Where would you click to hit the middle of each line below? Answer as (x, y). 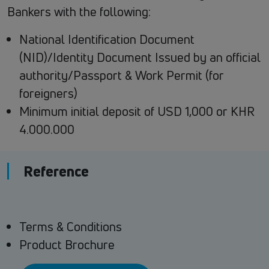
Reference (56, 171)
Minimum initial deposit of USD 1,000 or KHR (137, 112)
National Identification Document (107, 40)
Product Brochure (67, 245)
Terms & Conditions (71, 227)
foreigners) (48, 94)
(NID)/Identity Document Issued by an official (140, 58)
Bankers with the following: (79, 12)
